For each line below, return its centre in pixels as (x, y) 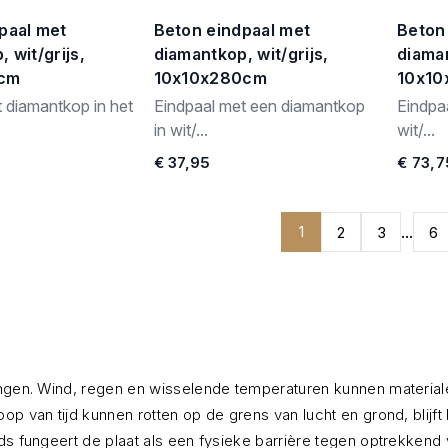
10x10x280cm (210, 78)
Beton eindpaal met (232, 30)
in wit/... (180, 130)
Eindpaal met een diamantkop (259, 106)
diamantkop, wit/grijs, (241, 54)
